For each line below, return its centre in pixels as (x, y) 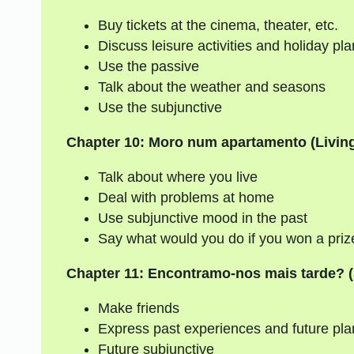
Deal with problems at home (186, 197)
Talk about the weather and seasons (211, 87)
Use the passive (148, 67)
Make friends (138, 308)
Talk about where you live (177, 177)
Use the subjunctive (160, 108)
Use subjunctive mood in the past (202, 218)
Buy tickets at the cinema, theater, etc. (218, 26)
